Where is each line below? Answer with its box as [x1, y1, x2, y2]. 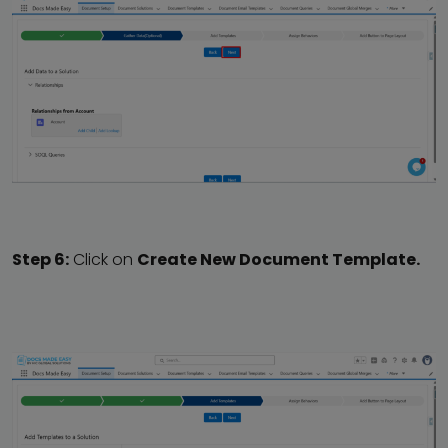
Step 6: [12, 248, 69, 272]
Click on [69, 248, 137, 272]
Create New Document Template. [137, 248, 420, 272]
